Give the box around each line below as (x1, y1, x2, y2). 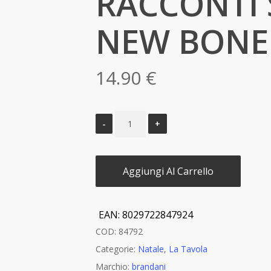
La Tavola (169, 243, 207, 255)
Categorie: (96, 243, 138, 255)
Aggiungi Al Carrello (123, 164, 214, 178)
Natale (138, 243, 164, 255)
